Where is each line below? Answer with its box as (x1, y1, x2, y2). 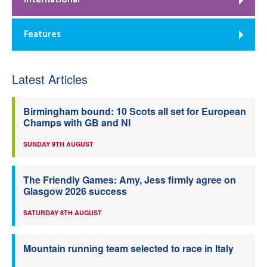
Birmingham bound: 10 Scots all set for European (23, 104, 246, 118)
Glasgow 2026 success (23, 184, 127, 198)
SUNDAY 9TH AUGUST (23, 139, 94, 148)
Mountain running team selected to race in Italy (23, 241, 234, 255)
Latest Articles (12, 70, 88, 88)
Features (24, 27, 61, 42)
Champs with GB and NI (23, 116, 131, 129)
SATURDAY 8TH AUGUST (23, 208, 102, 217)
